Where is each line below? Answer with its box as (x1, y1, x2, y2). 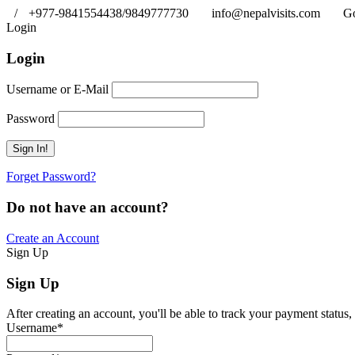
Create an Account (6, 231, 99, 245)
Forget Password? (6, 170, 96, 184)
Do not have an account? (6, 199, 169, 216)
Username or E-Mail (6, 82, 109, 97)
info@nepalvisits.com (212, 6, 323, 20)
